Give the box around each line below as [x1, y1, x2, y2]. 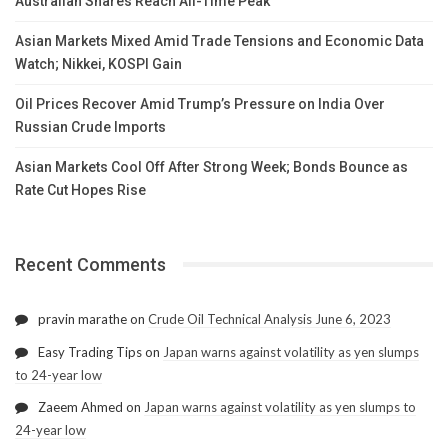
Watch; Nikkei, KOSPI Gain [15, 55, 182, 72]
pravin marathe [38, 310, 127, 327]
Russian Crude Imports [15, 118, 166, 135]
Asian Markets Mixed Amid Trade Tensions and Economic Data [15, 32, 424, 49]
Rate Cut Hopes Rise [15, 181, 146, 198]
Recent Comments [15, 253, 166, 275]
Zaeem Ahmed [38, 398, 123, 415]
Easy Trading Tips [38, 343, 142, 360]
